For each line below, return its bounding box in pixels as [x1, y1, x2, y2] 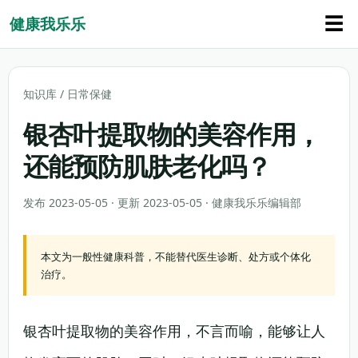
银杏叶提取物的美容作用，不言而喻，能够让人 [23, 321, 325, 340]
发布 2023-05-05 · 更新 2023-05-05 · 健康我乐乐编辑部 [23, 195, 301, 210]
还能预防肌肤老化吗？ [23, 149, 272, 183]
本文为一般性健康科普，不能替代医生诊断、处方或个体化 [41, 249, 311, 264]
